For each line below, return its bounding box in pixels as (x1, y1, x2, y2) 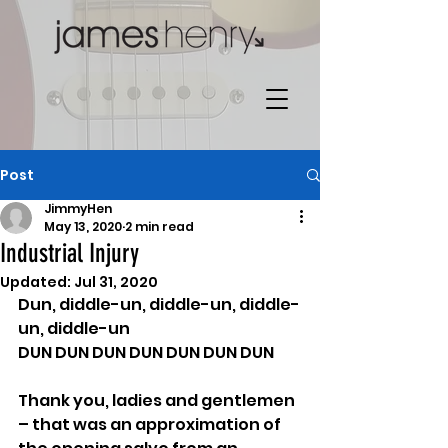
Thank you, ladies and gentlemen (18, 389, 298, 412)
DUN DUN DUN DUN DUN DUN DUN (18, 341, 274, 364)
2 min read (125, 218, 194, 235)
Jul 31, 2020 (74, 272, 158, 292)
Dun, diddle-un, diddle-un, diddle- (18, 293, 300, 316)
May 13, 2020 (44, 218, 122, 235)
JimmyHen (44, 200, 112, 217)
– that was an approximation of (18, 413, 284, 436)
